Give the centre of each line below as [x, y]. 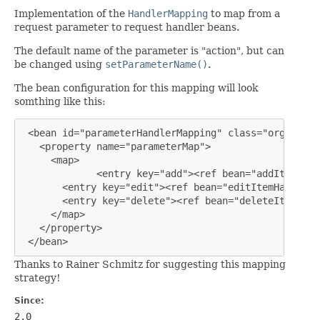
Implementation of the [71, 13]
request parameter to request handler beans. [127, 27]
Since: [29, 300]
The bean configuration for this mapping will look [136, 87]
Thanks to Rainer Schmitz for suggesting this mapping [150, 264]
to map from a [244, 13]
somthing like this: [60, 101]
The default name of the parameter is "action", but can [149, 50]
